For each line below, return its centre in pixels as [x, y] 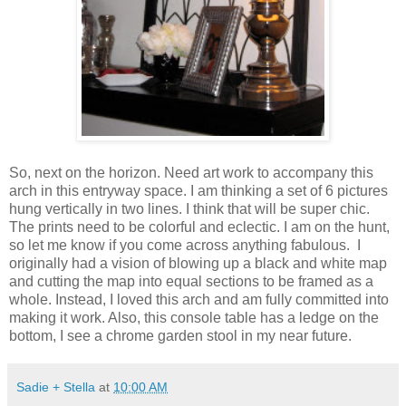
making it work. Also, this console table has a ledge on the [194, 317]
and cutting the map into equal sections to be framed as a [191, 281]
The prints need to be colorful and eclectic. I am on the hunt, [199, 227]
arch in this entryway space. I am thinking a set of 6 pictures [198, 190]
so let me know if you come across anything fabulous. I [185, 245]
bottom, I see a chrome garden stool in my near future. [182, 335]
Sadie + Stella [56, 387]
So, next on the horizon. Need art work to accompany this [191, 172]
